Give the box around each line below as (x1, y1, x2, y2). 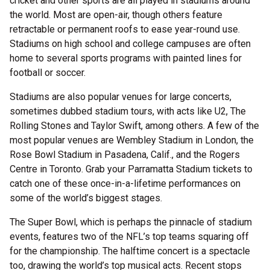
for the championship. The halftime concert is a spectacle (10, 245, 250, 257)
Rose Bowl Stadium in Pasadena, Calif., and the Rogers (10, 149, 240, 160)
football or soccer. (10, 67, 86, 78)
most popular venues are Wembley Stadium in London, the (10, 134, 254, 146)
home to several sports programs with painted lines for (10, 52, 242, 64)
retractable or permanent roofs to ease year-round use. (10, 24, 240, 35)
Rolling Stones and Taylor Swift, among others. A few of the (10, 120, 259, 131)
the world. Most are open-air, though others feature (10, 9, 222, 20)
